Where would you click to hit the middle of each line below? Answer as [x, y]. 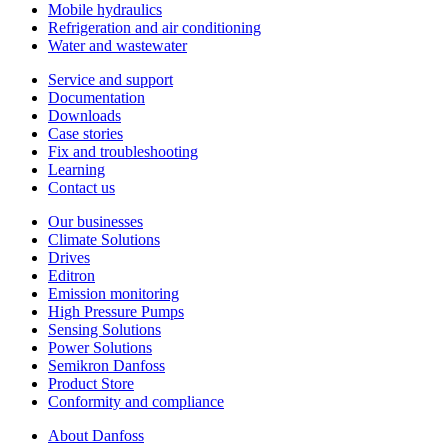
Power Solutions [100, 347]
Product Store [91, 383]
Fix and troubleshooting [123, 151]
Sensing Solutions [104, 329]
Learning [76, 169]
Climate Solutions [104, 239]
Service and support [110, 79]
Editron [71, 275]
